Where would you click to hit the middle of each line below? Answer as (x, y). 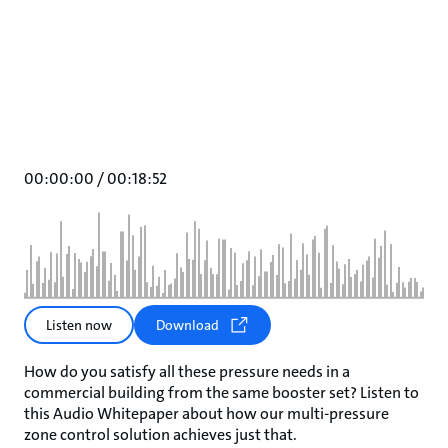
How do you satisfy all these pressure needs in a (187, 371)
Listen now (79, 325)
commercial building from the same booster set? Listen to (221, 392)
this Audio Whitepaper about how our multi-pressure (206, 413)
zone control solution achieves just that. (160, 434)
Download (187, 325)
